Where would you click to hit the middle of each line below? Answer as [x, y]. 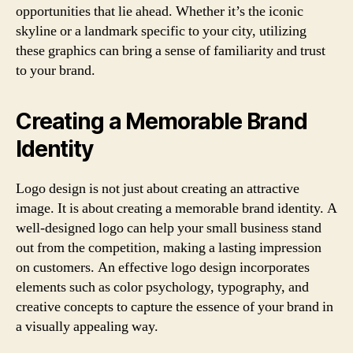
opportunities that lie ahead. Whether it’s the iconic [160, 11]
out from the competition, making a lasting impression [169, 247]
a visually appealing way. [87, 326]
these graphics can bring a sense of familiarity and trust [171, 50]
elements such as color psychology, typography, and [162, 287]
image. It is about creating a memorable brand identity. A [176, 208]
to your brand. [56, 70]
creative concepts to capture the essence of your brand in [175, 307]
